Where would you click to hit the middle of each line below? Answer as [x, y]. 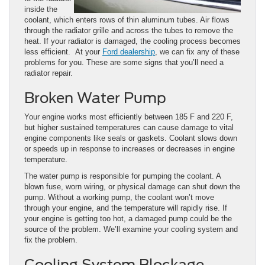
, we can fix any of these [197, 52]
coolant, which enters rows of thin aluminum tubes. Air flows [127, 20]
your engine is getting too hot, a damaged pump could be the [128, 219]
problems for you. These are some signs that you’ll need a [124, 63]
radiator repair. [49, 73]
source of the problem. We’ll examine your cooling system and [131, 230]
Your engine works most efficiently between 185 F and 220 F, [129, 117]
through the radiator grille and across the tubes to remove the [129, 31]
